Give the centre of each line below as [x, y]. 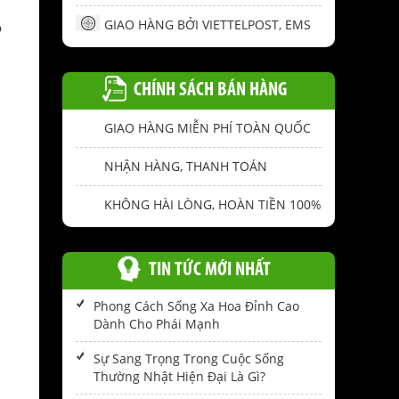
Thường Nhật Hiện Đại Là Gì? [179, 377]
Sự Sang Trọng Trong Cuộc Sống [189, 359]
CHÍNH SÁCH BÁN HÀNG [210, 91]
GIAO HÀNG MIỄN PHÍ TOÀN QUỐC [208, 128]
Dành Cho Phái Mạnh [157, 324]
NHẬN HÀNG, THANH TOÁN [186, 167]
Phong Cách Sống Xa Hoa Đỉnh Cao [196, 306]
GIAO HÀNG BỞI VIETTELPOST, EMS [208, 25]
